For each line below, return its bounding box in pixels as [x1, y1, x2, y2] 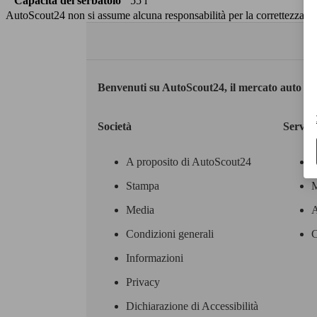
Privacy [126, 275, 160, 288]
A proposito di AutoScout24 [126, 155, 251, 168]
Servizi [282, 120, 316, 132]
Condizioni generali [126, 227, 214, 240]
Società [98, 120, 132, 132]
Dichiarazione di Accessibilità [126, 299, 258, 312]
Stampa [126, 179, 159, 192]
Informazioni [126, 251, 183, 264]
